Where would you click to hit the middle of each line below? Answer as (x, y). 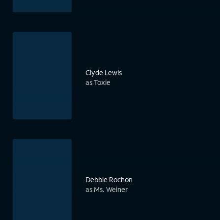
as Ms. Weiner (107, 190)
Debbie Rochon (109, 180)
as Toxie (98, 82)
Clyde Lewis (104, 73)
